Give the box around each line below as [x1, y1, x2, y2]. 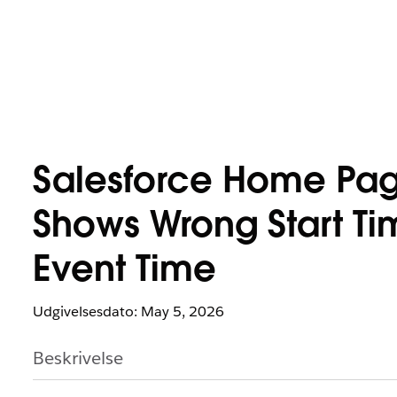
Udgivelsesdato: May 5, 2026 [33, 302, 224, 321]
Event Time [33, 254, 216, 290]
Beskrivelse [33, 346, 123, 370]
